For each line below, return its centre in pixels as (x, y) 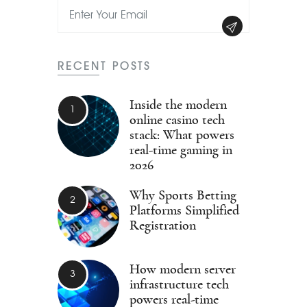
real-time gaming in (181, 150)
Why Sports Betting (183, 196)
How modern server (183, 269)
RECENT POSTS (104, 66)
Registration (163, 226)
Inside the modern (178, 105)
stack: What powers (182, 135)
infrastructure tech (179, 284)
